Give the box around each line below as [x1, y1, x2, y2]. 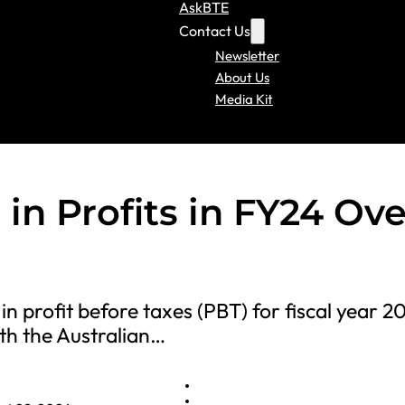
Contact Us [178, 21, 250, 40]
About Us [214, 68, 269, 86]
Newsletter [214, 46, 279, 64]
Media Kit [214, 89, 273, 108]
